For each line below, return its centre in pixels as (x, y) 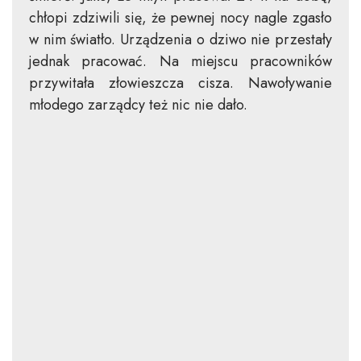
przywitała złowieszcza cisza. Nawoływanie (180, 83)
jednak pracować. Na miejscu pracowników (180, 61)
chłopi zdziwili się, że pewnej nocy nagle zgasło (180, 18)
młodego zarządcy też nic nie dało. (138, 105)
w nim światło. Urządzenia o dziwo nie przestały (180, 39)
